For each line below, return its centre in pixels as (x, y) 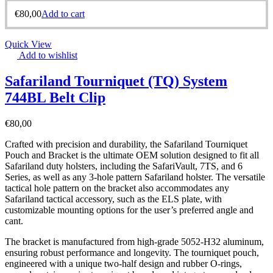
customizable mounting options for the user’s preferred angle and (129, 210)
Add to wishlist (48, 55)
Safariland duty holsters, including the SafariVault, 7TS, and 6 (124, 166)
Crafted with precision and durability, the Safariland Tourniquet (126, 144)
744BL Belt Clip (55, 97)
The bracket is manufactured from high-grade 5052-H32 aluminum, (134, 241)
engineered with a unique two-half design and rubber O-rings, (123, 263)
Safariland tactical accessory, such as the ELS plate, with (113, 199)
